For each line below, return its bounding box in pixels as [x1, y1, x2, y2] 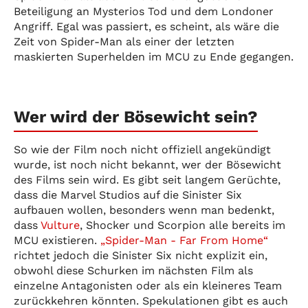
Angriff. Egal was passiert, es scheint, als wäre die [14, 19, 279, 33]
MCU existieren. [14, 233, 100, 247]
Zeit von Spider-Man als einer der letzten [14, 34, 234, 48]
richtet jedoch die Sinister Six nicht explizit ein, [14, 248, 267, 262]
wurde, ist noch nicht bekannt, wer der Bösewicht [14, 157, 281, 171]
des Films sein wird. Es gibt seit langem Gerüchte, [14, 173, 280, 186]
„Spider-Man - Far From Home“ [100, 233, 268, 247]
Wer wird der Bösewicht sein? [14, 107, 258, 126]
